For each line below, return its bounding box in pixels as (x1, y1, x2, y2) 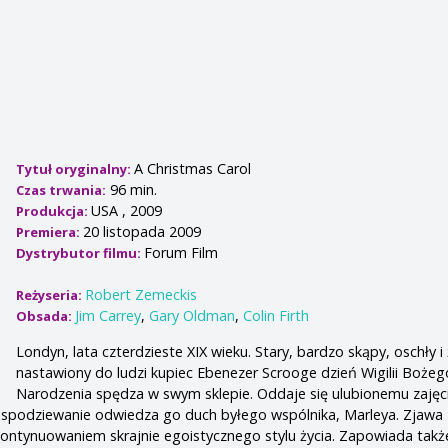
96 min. (106, 180, 158, 200)
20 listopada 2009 (83, 222, 202, 242)
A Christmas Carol (134, 159, 252, 179)
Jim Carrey (75, 306, 142, 326)
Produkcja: (16, 202, 92, 221)
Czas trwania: (16, 181, 107, 200)
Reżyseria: (16, 286, 86, 305)
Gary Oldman (149, 306, 236, 326)
